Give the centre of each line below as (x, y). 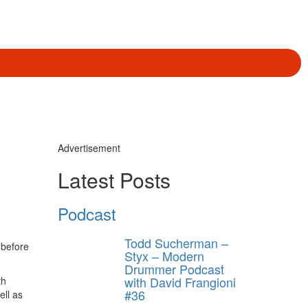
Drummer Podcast (174, 268)
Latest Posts (114, 179)
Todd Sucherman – (176, 242)
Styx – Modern (164, 255)
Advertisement (89, 147)
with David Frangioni (180, 282)
